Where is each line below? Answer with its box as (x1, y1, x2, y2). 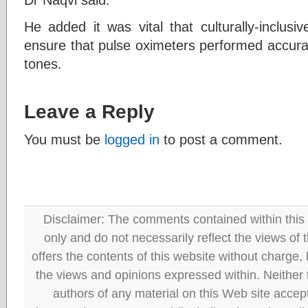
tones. (24, 55, 62, 71)
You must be (24, 131, 104, 147)
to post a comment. (159, 131, 283, 147)
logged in (104, 131, 159, 147)
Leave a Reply (24, 100, 155, 122)
